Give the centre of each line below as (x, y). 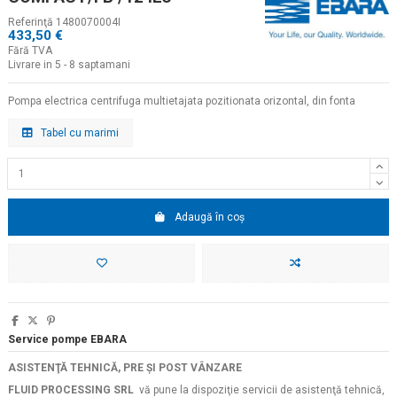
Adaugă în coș (209, 217)
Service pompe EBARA (67, 339)
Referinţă (31, 23)
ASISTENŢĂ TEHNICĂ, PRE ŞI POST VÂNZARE (125, 367)
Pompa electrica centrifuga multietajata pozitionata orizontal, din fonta (182, 101)
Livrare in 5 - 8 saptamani (69, 65)
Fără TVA (30, 51)
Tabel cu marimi (78, 133)
